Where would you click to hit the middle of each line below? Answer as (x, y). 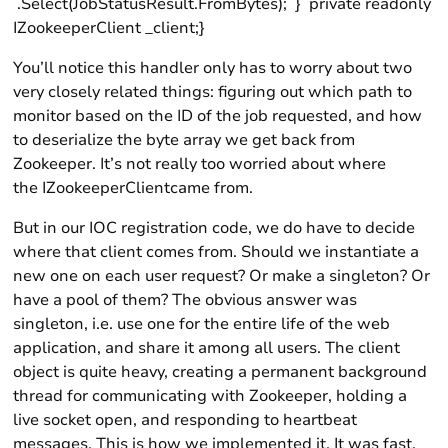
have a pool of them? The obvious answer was (185, 300)
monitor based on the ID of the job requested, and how (218, 116)
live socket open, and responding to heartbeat (185, 420)
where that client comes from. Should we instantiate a (216, 252)
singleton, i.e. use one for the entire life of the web (202, 324)
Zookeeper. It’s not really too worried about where (200, 164)
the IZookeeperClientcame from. (133, 188)
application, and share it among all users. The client (207, 348)
